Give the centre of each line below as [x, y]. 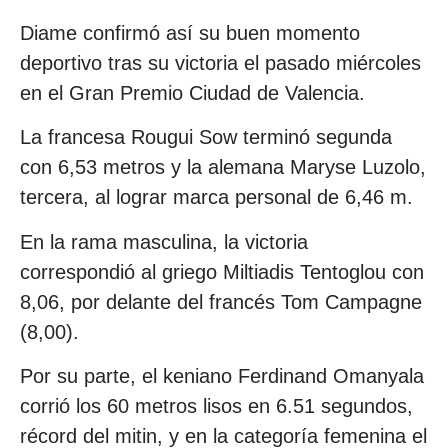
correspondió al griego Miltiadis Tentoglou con [222, 271]
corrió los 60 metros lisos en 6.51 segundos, [216, 406]
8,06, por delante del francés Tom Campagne [221, 301]
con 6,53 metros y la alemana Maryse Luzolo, [223, 167]
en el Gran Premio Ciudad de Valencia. [192, 93]
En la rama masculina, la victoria [164, 241]
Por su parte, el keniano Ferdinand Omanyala [222, 376]
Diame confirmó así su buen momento [190, 33]
